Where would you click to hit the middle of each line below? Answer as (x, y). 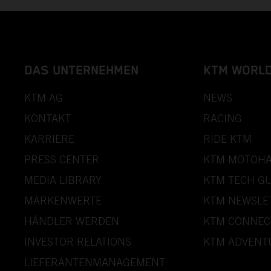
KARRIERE (49, 139)
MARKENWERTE (63, 200)
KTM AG (44, 97)
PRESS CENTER (62, 159)
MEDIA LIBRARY (63, 180)
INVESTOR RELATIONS (78, 241)
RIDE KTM (227, 139)
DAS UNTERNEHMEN (81, 70)
